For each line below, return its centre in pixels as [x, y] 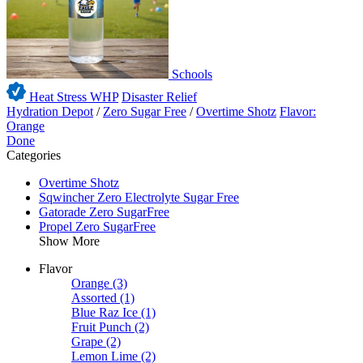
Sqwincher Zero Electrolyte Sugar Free [139, 198]
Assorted [94, 298]
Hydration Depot [50, 112]
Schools [190, 75]
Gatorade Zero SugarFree [104, 212]
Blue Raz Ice [105, 313]
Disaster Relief [159, 97]
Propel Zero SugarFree [97, 227]
